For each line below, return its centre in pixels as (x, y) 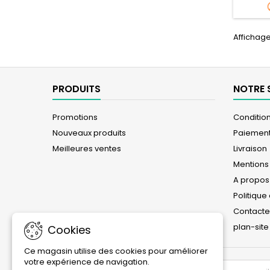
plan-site (251, 227)
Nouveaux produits (89, 133)
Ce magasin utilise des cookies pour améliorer (116, 251)
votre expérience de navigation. (87, 262)
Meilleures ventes (87, 148)
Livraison (250, 148)
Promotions (75, 117)
